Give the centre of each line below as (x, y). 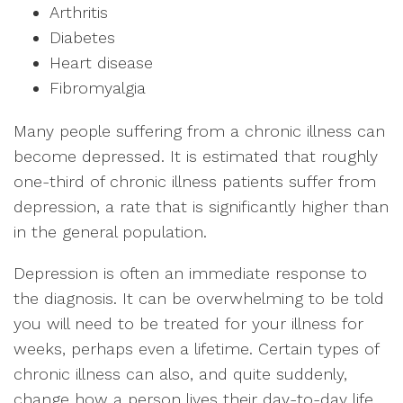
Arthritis (79, 12)
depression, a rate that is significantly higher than (201, 206)
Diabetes (82, 37)
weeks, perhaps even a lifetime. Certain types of (196, 349)
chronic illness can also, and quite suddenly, (180, 374)
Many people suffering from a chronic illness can (199, 131)
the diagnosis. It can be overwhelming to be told (199, 298)
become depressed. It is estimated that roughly (196, 156)
